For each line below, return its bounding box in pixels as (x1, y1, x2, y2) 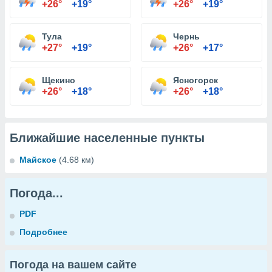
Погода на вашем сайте (10, 259, 137, 271)
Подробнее (19, 227, 67, 237)
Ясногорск (173, 75, 218, 85)
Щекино (42, 75, 75, 85)
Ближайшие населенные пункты (10, 131, 205, 144)
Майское (19, 155, 56, 165)
